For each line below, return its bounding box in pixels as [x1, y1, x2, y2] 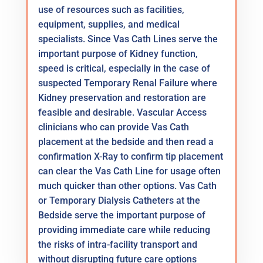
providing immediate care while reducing [38, 224, 210, 236]
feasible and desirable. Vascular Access [38, 107, 207, 119]
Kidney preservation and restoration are [38, 92, 206, 104]
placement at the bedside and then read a [38, 136, 214, 148]
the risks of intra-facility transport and [38, 239, 197, 251]
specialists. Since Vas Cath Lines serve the [38, 33, 218, 45]
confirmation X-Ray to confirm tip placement [38, 151, 223, 163]
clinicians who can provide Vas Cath [38, 122, 189, 133]
